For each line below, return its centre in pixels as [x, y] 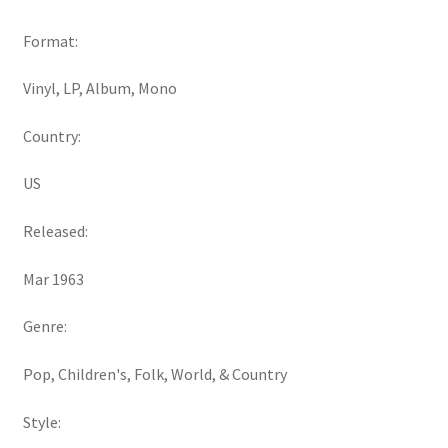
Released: [55, 231]
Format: [50, 40]
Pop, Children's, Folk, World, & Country [154, 374]
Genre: [44, 326]
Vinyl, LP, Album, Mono [99, 88]
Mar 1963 [53, 278]
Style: [41, 421]
